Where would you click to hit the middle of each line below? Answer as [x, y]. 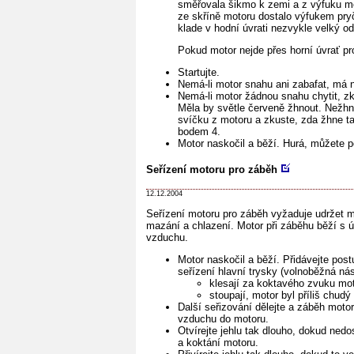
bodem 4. [199, 132]
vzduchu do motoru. [223, 318]
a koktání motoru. [218, 342]
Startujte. [199, 73]
